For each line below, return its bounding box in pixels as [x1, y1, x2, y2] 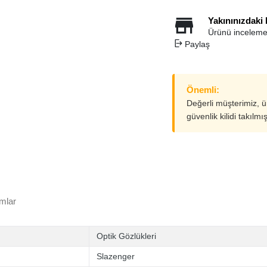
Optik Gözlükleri [97, 231, 156, 241]
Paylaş [184, 39, 210, 49]
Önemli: [187, 85, 219, 95]
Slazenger [97, 252, 135, 261]
